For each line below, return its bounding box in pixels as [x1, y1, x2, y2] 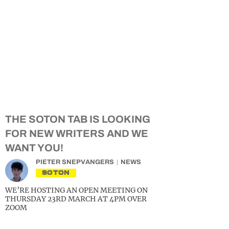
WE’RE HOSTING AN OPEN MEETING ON [5, 186, 148, 195]
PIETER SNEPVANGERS [36, 158, 114, 166]
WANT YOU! [5, 142, 63, 153]
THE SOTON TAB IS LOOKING [5, 113, 150, 125]
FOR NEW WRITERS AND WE [5, 128, 148, 139]
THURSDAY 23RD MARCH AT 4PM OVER [5, 194, 147, 203]
